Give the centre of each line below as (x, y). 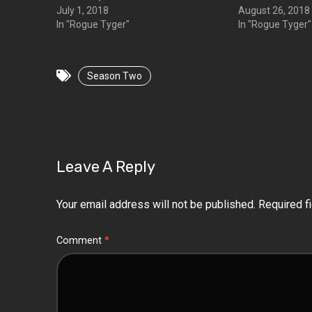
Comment (80, 241)
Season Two (114, 76)
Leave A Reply (106, 167)
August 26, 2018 (274, 10)
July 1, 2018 (82, 10)
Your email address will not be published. (156, 204)
